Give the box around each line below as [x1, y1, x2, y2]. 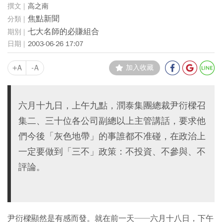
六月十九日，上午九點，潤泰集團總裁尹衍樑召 [18, 100, 206, 111]
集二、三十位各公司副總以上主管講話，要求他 [18, 115, 206, 126]
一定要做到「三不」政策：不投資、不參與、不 [18, 146, 206, 157]
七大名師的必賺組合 [28, 26, 99, 37]
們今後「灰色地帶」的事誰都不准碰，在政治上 [18, 130, 206, 142]
